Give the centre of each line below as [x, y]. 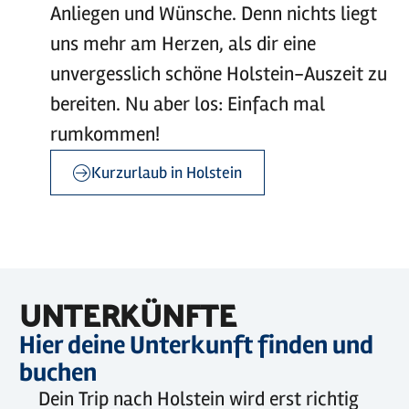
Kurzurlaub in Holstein [166, 173]
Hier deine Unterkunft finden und [196, 345]
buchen [58, 372]
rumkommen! [105, 134]
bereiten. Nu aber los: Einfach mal [187, 104]
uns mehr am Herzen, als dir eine [183, 44]
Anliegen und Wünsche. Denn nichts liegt [213, 14]
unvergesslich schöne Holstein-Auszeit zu [218, 74]
